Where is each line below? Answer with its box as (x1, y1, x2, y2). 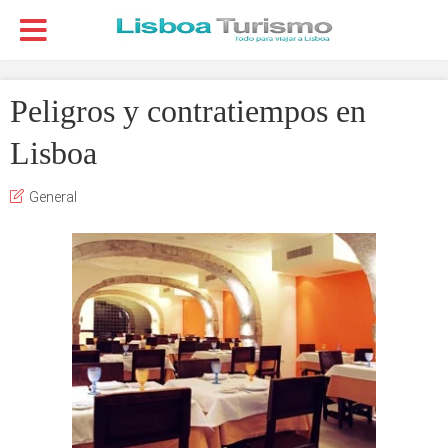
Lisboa (10, 135, 97, 171)
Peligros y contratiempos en (10, 93, 366, 129)
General (29, 189, 77, 205)
